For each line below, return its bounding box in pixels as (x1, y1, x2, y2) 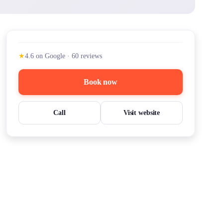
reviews (81, 52, 102, 60)
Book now (84, 78, 117, 86)
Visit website (123, 109, 160, 116)
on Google (36, 52, 65, 60)
